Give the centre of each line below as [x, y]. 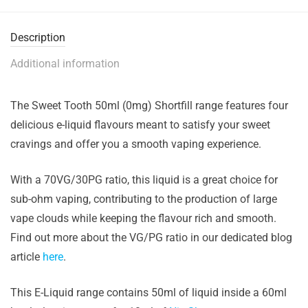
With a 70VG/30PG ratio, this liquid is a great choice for [144, 180]
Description [38, 37]
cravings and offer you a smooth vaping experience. [136, 144]
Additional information [65, 64]
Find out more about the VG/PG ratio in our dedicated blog [151, 238]
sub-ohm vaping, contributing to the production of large [144, 199]
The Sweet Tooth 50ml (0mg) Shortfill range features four [149, 106]
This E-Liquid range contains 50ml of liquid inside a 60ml [148, 293]
